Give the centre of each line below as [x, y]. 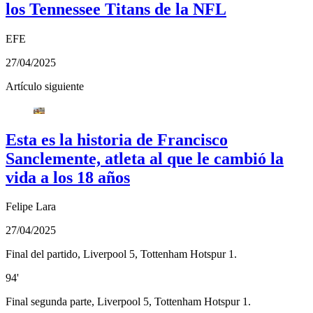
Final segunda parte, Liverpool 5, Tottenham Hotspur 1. [128, 302]
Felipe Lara [31, 207]
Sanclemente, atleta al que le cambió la [145, 158]
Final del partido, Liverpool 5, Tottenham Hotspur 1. [121, 254]
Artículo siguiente [45, 86]
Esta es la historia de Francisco [117, 139]
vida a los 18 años [68, 177]
